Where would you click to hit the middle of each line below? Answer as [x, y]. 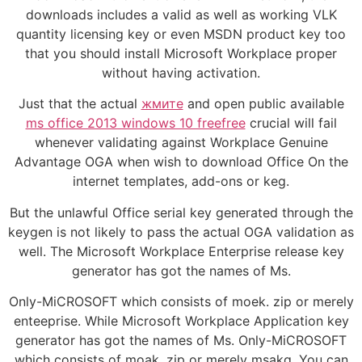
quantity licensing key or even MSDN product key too [181, 34]
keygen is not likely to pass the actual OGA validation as [181, 232]
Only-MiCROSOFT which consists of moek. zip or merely [181, 302]
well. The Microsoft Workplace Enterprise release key [181, 251]
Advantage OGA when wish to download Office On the [181, 162]
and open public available [263, 104]
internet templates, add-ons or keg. [181, 181]
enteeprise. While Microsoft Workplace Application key [181, 321]
